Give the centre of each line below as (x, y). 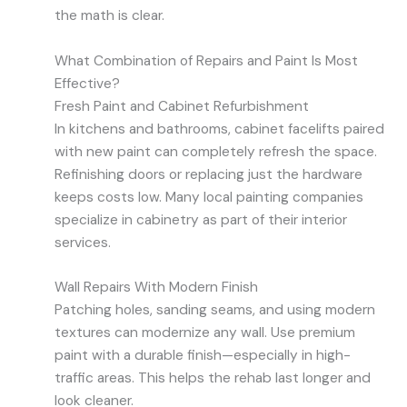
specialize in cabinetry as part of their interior (201, 219)
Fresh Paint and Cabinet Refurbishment (182, 106)
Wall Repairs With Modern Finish (156, 288)
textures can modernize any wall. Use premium (205, 333)
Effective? (87, 83)
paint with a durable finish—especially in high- (203, 356)
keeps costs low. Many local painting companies (209, 197)
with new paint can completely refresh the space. (216, 151)
